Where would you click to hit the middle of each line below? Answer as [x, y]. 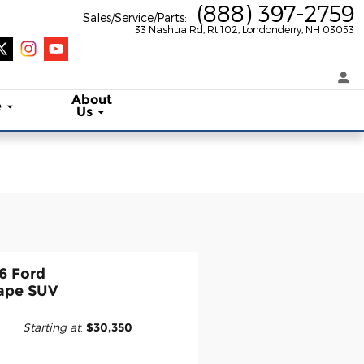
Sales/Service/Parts [134, 17]
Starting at [52, 327]
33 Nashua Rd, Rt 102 [186, 29]
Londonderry [272, 29]
